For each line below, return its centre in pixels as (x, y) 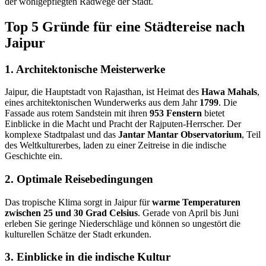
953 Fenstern (176, 113)
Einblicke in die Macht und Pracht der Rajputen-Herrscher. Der (123, 124)
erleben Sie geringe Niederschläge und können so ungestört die (123, 223)
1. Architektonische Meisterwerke (85, 69)
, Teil (251, 135)
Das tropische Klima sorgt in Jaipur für (78, 202)
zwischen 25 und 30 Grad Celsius (71, 213)
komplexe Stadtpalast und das (61, 135)
